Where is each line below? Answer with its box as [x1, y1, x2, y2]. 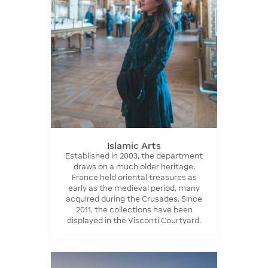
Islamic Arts [107, 141, 161, 151]
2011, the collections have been [75, 205, 193, 214]
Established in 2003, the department [65, 151, 203, 160]
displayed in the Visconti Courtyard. [67, 216, 201, 225]
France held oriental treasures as [71, 173, 197, 182]
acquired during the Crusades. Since [66, 194, 202, 203]
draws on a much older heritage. [73, 162, 195, 171]
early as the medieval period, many [68, 184, 200, 193]
